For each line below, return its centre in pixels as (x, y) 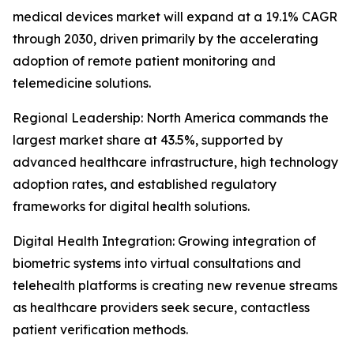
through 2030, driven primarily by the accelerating (166, 39)
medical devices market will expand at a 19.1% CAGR (175, 17)
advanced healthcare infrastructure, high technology (175, 162)
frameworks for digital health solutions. (131, 206)
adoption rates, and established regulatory (145, 184)
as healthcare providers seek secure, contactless (161, 307)
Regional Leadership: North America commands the (171, 118)
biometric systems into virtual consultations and (157, 263)
